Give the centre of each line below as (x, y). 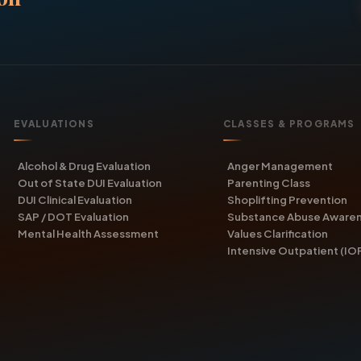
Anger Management (280, 166)
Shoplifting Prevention (288, 199)
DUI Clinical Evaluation (75, 199)
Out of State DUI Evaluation (89, 183)
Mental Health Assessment (88, 233)
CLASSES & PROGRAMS (289, 124)
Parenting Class (269, 183)
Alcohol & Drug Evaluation (84, 166)
